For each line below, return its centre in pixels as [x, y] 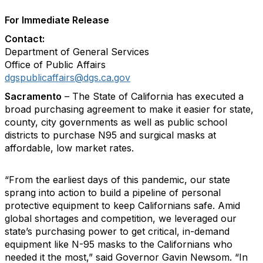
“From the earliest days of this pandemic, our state [117, 180]
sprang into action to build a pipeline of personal [113, 193]
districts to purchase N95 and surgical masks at [110, 135]
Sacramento [33, 96]
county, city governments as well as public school [116, 122]
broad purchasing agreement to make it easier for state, [129, 109]
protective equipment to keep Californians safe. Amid [122, 205]
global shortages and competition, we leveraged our [121, 218]
